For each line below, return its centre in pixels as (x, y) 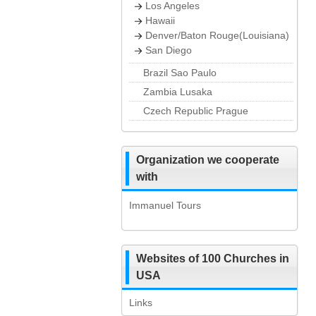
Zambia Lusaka (178, 92)
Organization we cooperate (208, 160)
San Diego (169, 50)
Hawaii (160, 20)
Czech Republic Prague (196, 111)
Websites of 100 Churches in (213, 259)
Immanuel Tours (165, 205)
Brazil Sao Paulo (180, 73)
